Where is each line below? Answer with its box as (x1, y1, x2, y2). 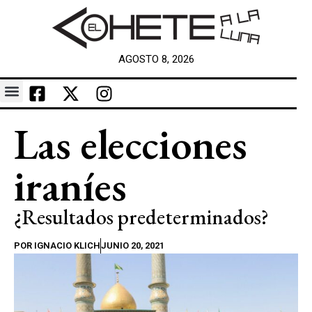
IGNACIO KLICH (32, 240, 100, 251)
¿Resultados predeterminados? (14, 203, 269, 231)
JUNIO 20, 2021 (101, 240, 164, 251)
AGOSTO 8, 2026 (118, 53, 194, 65)
